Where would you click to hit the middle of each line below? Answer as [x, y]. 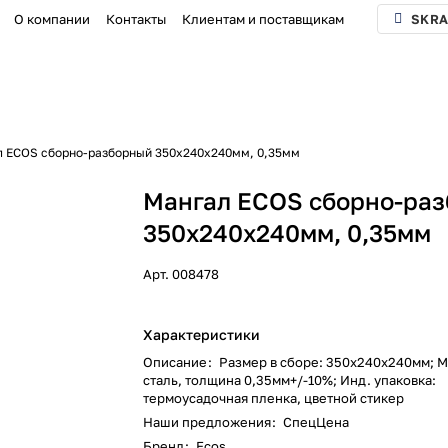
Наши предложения [209, 422]
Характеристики [202, 334]
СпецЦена [316, 422]
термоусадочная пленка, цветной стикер [274, 398]
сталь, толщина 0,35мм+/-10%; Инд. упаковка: [290, 380]
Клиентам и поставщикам [263, 19]
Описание [177, 362]
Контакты [136, 19]
